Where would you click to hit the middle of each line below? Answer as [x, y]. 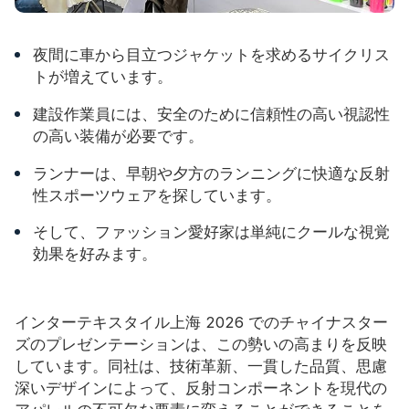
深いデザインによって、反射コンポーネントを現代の [201, 388]
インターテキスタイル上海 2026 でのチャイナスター [201, 322]
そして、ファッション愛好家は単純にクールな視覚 [211, 232]
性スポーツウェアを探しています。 [157, 195]
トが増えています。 [103, 77]
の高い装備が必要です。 [118, 136]
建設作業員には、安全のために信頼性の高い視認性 [211, 114]
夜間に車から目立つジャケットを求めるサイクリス [211, 55]
